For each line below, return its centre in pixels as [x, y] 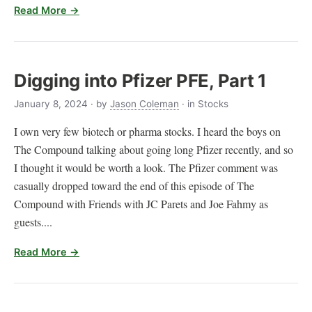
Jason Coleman [145, 103]
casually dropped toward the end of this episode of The [134, 185]
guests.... [33, 221]
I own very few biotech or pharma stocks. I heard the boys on [147, 131]
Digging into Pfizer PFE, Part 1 [141, 81]
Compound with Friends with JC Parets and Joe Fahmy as [141, 203]
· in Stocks [205, 103]
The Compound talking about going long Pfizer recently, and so [154, 149]
